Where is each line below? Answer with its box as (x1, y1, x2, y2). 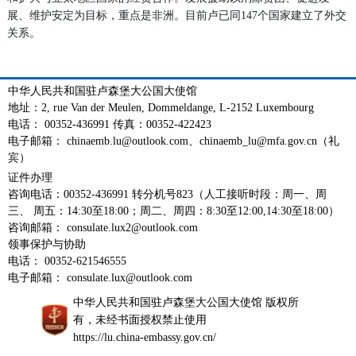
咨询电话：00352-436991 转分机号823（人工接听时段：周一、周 (8, 188, 327, 200)
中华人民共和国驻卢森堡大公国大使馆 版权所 (72, 296, 299, 308)
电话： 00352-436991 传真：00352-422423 (8, 118, 211, 130)
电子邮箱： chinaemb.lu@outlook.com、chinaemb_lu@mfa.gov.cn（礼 (8, 134, 339, 147)
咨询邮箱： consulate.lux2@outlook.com (8, 221, 198, 234)
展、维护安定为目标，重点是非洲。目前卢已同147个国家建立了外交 (6, 9, 346, 21)
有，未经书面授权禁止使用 (72, 313, 207, 326)
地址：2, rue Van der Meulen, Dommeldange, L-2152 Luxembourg (8, 101, 314, 114)
